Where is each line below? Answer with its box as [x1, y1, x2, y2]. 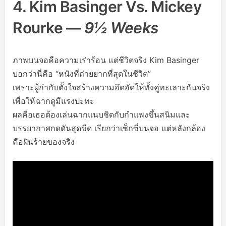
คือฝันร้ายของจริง [13, 137, 75, 147]
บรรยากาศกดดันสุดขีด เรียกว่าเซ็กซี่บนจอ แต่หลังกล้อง [13, 123, 205, 133]
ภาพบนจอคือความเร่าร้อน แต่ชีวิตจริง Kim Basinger [13, 55, 199, 65]
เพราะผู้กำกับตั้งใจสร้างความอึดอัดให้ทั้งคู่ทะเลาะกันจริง [13, 82, 210, 92]
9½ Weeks [84, 19, 158, 37]
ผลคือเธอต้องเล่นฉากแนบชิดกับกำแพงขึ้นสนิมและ [13, 109, 190, 120]
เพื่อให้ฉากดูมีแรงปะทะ [13, 96, 94, 106]
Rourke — [13, 19, 84, 37]
